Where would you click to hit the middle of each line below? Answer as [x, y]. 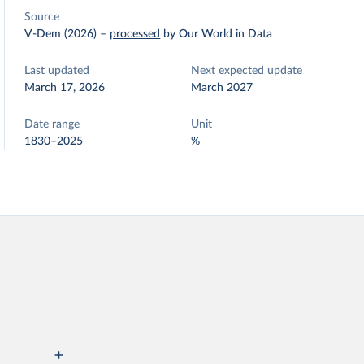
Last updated [57, 71]
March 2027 [222, 88]
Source [42, 17]
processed [135, 34]
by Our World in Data [218, 34]
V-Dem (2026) [61, 34]
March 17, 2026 [65, 88]
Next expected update [247, 71]
